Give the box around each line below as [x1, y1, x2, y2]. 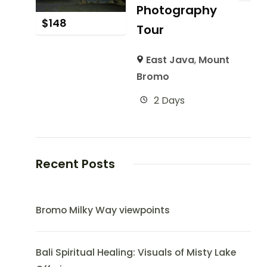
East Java [145, 53, 194, 67]
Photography [136, 2, 218, 18]
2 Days [154, 94, 185, 107]
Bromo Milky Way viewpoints [35, 203, 170, 217]
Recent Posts [35, 156, 115, 172]
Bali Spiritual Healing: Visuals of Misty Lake [35, 246, 236, 259]
